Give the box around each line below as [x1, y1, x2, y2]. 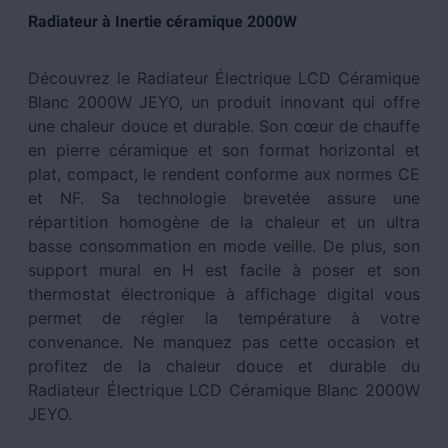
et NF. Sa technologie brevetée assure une [28, 188, 420, 208]
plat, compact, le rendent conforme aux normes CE [28, 164, 420, 184]
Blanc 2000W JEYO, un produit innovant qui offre [28, 92, 420, 112]
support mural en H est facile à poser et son [28, 260, 420, 280]
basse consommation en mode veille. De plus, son [28, 236, 420, 256]
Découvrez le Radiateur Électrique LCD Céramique [28, 68, 420, 88]
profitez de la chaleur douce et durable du [28, 356, 420, 376]
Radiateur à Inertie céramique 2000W [28, 12, 297, 31]
